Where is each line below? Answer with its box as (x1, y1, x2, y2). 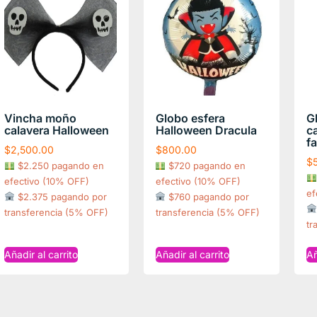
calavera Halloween (4, 122, 109, 137)
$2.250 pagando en (14, 159, 104, 171)
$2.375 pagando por (14, 190, 107, 202)
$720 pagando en (166, 159, 246, 171)
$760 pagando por (166, 190, 250, 202)
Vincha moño (4, 110, 76, 125)
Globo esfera (155, 110, 225, 125)
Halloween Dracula (155, 122, 257, 137)
